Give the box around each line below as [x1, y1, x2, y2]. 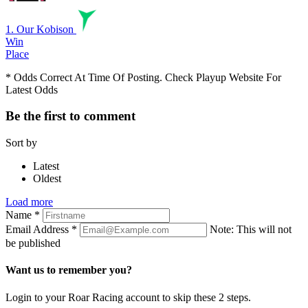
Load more [5, 196, 53, 208]
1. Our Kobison [5, 23, 74, 35]
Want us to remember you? [5, 264, 132, 276]
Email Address [5, 223, 71, 236]
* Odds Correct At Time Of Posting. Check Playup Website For [5, 71, 281, 83]
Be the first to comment [5, 109, 135, 124]
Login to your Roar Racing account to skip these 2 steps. [5, 291, 251, 303]
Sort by [5, 137, 37, 149]
